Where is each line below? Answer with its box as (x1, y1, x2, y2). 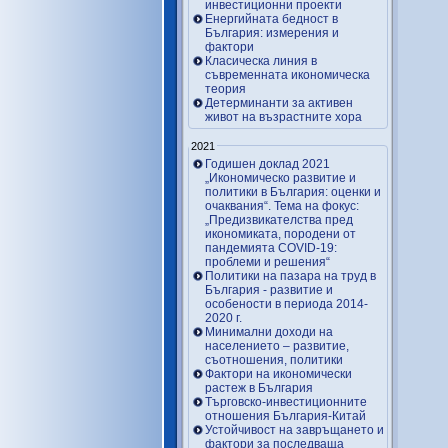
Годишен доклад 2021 (205, 157, 330, 171)
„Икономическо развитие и (205, 171, 356, 185)
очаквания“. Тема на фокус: (205, 199, 359, 213)
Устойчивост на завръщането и (205, 423, 384, 437)
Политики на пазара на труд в (205, 269, 376, 283)
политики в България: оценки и (205, 185, 381, 199)
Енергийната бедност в (205, 11, 338, 26)
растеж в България (205, 381, 313, 395)
